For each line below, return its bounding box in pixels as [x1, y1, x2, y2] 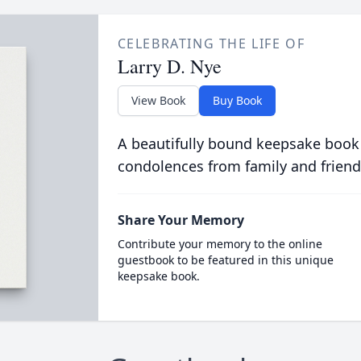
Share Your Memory [117, 211, 244, 229]
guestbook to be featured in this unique [117, 252, 334, 268]
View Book [131, 93, 185, 108]
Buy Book [212, 93, 262, 108]
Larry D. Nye [117, 53, 222, 79]
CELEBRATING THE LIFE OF [117, 35, 305, 52]
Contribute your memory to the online [117, 236, 322, 251]
